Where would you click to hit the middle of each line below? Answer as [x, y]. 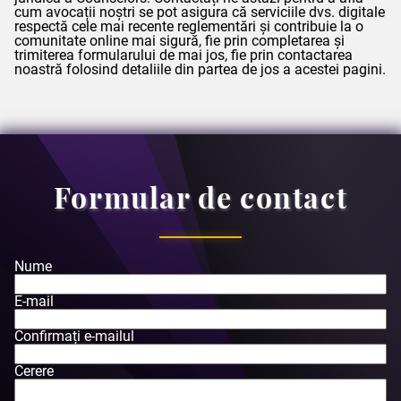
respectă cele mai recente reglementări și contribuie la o [189, 26]
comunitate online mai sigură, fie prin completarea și [179, 40]
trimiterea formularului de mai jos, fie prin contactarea [183, 55]
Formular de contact [200, 196]
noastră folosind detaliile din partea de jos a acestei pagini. [200, 69]
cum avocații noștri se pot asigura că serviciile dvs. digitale [200, 12]
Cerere [34, 371]
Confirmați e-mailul [74, 336]
